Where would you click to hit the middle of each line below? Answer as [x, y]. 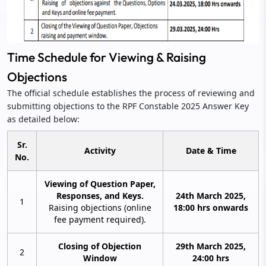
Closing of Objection [100, 246]
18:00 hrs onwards [211, 207]
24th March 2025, [211, 195]
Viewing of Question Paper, [100, 183]
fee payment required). [100, 219]
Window [100, 258]
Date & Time [211, 150]
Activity [100, 150]
